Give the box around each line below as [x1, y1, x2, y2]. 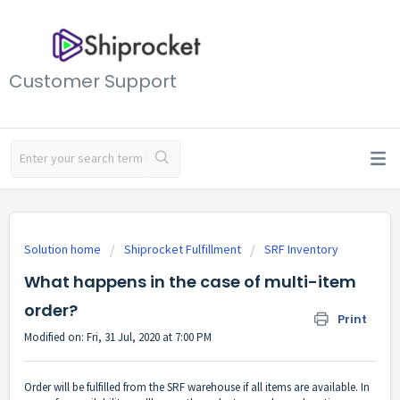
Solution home [24, 241, 104, 257]
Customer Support [9, 68, 177, 94]
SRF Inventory [264, 241, 338, 257]
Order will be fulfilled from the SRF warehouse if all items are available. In [24, 379, 370, 396]
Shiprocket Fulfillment [124, 241, 241, 257]
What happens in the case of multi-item [24, 271, 356, 293]
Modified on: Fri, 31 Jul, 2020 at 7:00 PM [24, 329, 212, 345]
